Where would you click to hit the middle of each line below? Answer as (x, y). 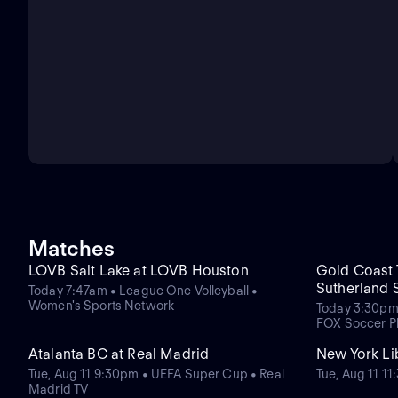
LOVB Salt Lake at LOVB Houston (139, 271)
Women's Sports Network (102, 306)
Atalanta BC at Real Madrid (119, 354)
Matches (72, 249)
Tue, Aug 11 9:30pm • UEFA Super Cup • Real (156, 374)
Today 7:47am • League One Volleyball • (143, 291)
